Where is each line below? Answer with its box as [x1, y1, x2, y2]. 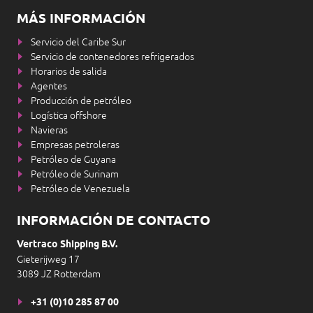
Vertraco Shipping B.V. [17, 238, 117, 252]
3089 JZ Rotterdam [17, 268, 101, 279]
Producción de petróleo [31, 94, 131, 106]
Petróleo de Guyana [31, 153, 116, 165]
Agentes [31, 80, 67, 92]
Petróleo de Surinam [31, 168, 119, 180]
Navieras [31, 124, 68, 136]
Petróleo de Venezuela [31, 182, 130, 194]
